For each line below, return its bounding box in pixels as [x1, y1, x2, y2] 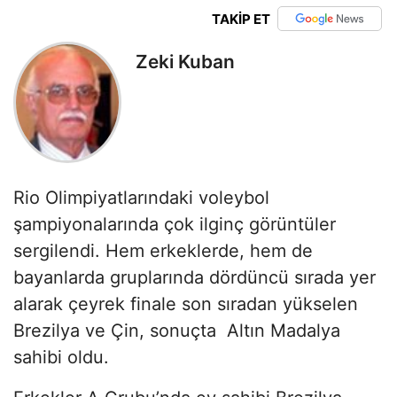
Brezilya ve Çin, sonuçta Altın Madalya [13, 319, 340, 341]
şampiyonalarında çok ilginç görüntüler [13, 213, 336, 235]
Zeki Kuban [136, 51, 235, 74]
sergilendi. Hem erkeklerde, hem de [13, 239, 313, 261]
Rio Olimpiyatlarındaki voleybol [13, 186, 269, 208]
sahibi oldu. [13, 346, 109, 368]
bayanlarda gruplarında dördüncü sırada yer [13, 266, 376, 288]
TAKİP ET [211, 10, 270, 27]
